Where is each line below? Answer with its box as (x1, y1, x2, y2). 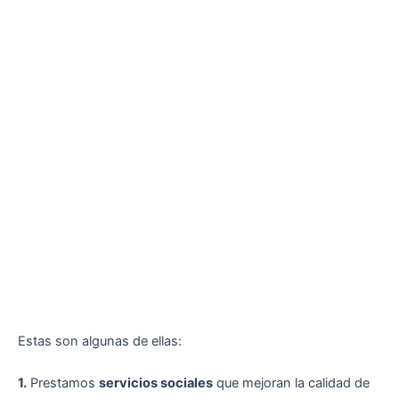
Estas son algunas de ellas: (18, 332, 182, 349)
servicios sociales (99, 375, 213, 392)
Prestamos (27, 375, 99, 392)
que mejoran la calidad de (213, 375, 370, 392)
